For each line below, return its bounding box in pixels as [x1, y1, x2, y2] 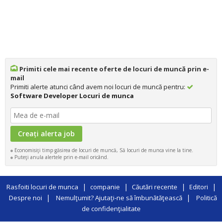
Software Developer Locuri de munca [10, 91, 134, 100]
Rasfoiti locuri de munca [6, 182, 78, 191]
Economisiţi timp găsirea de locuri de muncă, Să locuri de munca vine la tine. [13, 146, 193, 154]
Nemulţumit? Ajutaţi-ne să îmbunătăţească [56, 193, 182, 202]
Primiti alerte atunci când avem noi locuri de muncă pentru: [10, 82, 187, 91]
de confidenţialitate [81, 204, 141, 213]
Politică [196, 193, 217, 202]
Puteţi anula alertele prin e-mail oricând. [13, 153, 109, 161]
